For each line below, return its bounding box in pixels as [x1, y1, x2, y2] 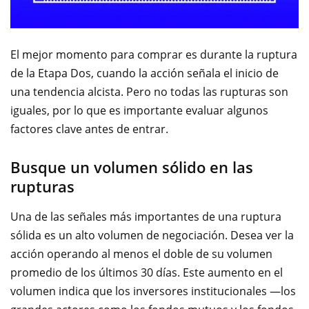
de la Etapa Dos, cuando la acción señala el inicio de [10, 66, 279, 81]
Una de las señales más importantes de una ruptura [10, 209, 281, 225]
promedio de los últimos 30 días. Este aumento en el [10, 265, 283, 281]
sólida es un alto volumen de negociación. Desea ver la [10, 228, 294, 243]
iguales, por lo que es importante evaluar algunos [10, 103, 268, 119]
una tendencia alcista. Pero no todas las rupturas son [10, 84, 288, 100]
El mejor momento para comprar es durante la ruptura [10, 47, 297, 63]
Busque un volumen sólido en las [10, 157, 253, 178]
